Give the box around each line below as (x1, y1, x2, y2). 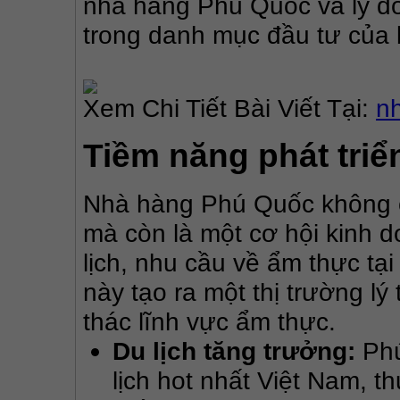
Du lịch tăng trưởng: (112, 337, 355, 366)
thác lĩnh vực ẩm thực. (83, 307, 336, 337)
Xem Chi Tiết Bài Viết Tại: (83, 94, 376, 123)
